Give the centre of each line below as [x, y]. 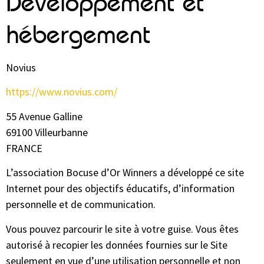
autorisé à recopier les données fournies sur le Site [117, 245]
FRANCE [24, 148]
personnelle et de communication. [81, 204]
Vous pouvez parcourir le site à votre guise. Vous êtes [122, 229]
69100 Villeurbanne [47, 132]
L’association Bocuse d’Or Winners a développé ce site [125, 173]
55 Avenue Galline [44, 116]
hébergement [85, 34]
